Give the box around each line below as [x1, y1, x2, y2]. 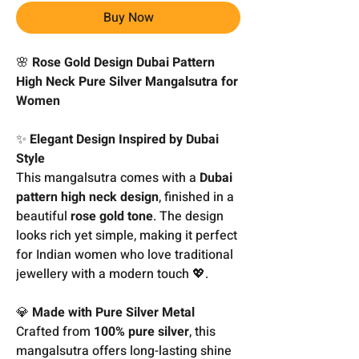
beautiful [16, 206, 71, 226]
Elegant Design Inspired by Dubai [30, 129, 219, 149]
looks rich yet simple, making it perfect [16, 225, 237, 245]
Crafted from [16, 321, 94, 341]
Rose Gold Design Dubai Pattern [32, 52, 215, 72]
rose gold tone [71, 206, 153, 226]
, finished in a [159, 187, 234, 207]
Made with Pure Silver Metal [32, 302, 195, 322]
